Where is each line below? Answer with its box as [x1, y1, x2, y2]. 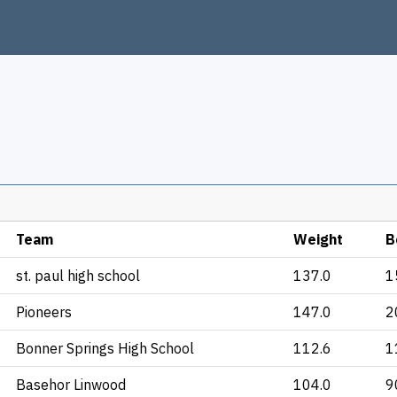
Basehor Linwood [16, 376, 126, 393]
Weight [293, 230, 343, 248]
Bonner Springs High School [16, 339, 194, 357]
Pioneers [16, 303, 72, 321]
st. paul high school [16, 267, 140, 284]
